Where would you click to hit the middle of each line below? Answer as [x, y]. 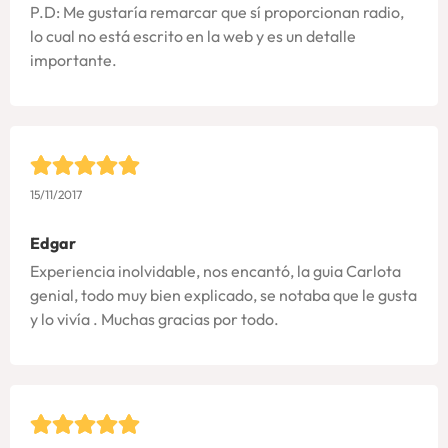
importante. [73, 59]
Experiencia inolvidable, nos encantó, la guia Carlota [215, 271]
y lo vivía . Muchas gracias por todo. [154, 319]
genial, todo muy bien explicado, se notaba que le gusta [223, 295]
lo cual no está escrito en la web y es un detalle [193, 35]
